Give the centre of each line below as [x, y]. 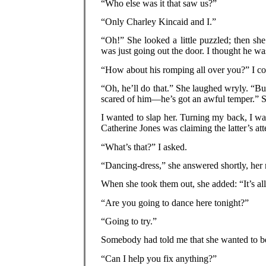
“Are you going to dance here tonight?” [175, 202]
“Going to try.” [129, 221]
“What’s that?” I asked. [144, 147]
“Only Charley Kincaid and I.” [159, 21]
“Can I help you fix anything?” [159, 258]
